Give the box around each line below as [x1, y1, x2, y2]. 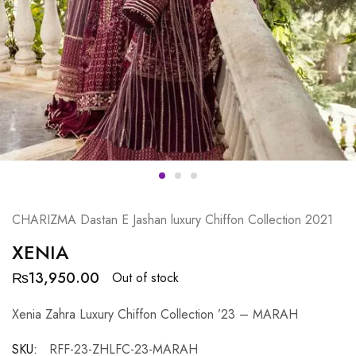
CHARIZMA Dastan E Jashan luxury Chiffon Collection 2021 [12, 210, 333, 229]
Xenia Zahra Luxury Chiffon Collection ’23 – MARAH [12, 304, 298, 323]
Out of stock [112, 269, 179, 288]
